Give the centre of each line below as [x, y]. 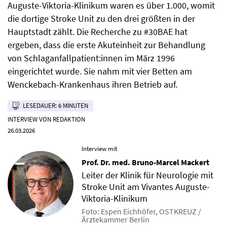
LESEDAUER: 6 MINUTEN [55, 106]
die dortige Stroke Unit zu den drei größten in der [101, 18]
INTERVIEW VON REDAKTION [46, 119]
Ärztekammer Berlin [116, 219]
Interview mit [99, 149]
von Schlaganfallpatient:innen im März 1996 [91, 58]
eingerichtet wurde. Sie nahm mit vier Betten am [100, 71]
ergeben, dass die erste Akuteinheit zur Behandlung [106, 45]
